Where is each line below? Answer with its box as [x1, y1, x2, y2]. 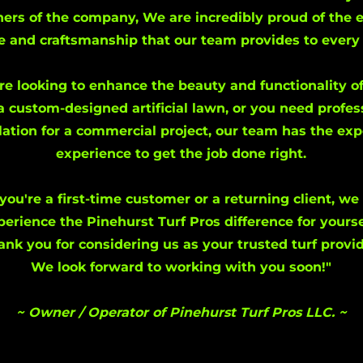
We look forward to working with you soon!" [31, 259, 332, 275]
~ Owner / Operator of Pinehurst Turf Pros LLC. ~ [15, 305, 347, 320]
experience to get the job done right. [56, 146, 307, 161]
